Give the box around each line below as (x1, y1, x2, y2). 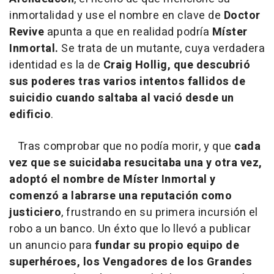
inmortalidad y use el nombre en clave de (9, 7, 221, 24)
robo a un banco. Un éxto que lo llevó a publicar (9, 221, 251, 238)
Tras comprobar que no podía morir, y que (9, 138, 234, 155)
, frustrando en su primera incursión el (61, 204, 258, 221)
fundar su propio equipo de (92, 237, 239, 254)
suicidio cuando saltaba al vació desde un (9, 90, 234, 107)
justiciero (9, 204, 61, 221)
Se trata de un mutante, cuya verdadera (58, 40, 265, 57)
